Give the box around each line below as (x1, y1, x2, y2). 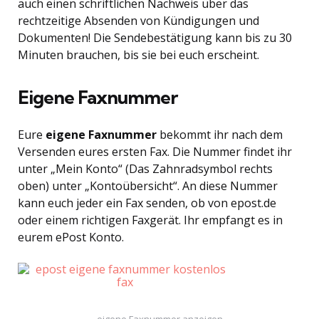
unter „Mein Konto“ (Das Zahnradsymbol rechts (18, 161, 273, 177)
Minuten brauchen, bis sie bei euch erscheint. (18, 47, 259, 63)
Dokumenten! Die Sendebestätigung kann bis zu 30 (18, 30, 292, 46)
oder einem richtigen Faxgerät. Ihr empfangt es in (18, 212, 283, 228)
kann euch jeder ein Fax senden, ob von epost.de (18, 195, 276, 211)
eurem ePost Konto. (18, 229, 124, 245)
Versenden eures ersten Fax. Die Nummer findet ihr (18, 144, 292, 159)
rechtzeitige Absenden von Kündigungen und (18, 13, 259, 28)
